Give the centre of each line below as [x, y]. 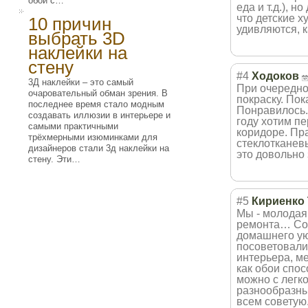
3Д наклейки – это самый [81, 82]
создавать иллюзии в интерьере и [99, 115]
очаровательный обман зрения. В [98, 93]
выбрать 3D [77, 38]
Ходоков [275, 76]
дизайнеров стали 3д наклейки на [99, 148]
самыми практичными [73, 126]
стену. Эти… [54, 159]
